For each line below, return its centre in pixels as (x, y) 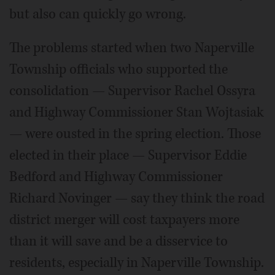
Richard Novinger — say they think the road (137, 198)
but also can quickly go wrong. (98, 14)
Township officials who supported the (118, 69)
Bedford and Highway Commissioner (116, 177)
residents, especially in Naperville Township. (137, 263)
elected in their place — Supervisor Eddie (128, 155)
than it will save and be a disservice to (118, 241)
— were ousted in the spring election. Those (135, 134)
